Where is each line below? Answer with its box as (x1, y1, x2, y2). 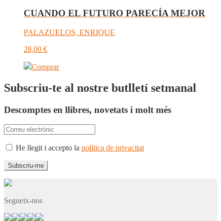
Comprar (32, 62, 59, 71)
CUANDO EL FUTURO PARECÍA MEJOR (24, 8, 205, 19)
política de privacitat (81, 144, 144, 152)
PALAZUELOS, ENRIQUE (24, 28, 115, 37)
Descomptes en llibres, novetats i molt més (4, 104, 171, 115)
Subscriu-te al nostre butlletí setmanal (4, 81, 196, 94)
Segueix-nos (4, 196, 42, 205)
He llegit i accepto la (14, 144, 81, 152)
